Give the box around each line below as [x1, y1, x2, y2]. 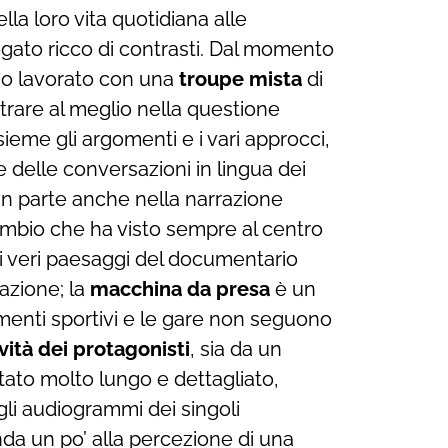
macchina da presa [90, 276, 270, 301]
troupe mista [179, 66, 302, 91]
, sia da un [190, 336, 282, 361]
